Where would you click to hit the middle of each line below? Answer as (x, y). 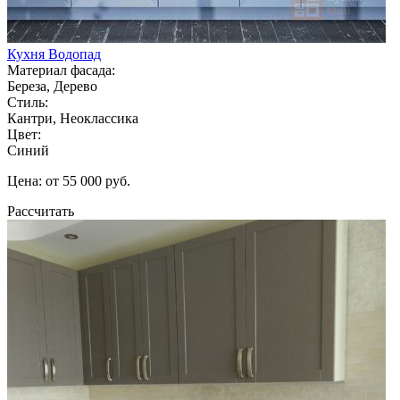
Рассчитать (41, 211)
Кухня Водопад (54, 54)
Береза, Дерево (52, 86)
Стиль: (28, 102)
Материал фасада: (61, 70)
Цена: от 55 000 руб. (69, 180)
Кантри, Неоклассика (73, 118)
